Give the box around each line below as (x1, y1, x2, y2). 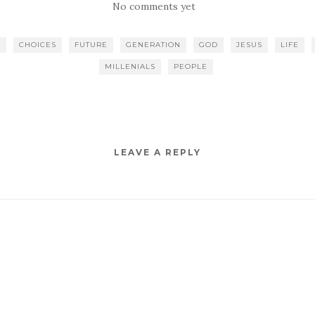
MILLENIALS (105, 62, 155, 71)
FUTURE (75, 40, 108, 49)
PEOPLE (174, 62, 207, 71)
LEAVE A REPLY (114, 147, 201, 157)
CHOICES (19, 40, 56, 49)
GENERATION (126, 40, 181, 49)
